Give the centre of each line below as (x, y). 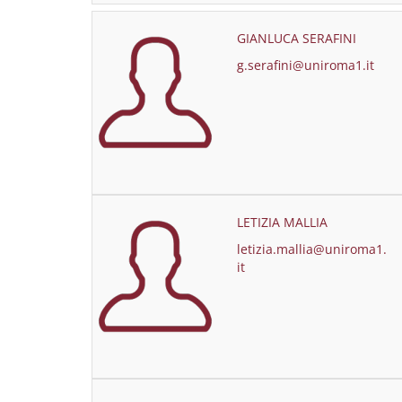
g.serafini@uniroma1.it (305, 65)
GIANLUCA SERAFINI (296, 38)
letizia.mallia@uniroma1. (311, 249)
